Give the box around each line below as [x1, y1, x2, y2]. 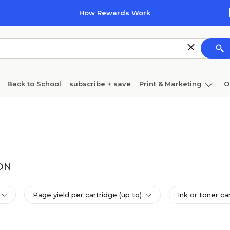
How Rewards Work [79, 9, 150, 17]
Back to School [7, 79, 61, 88]
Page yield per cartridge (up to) [33, 190, 142, 199]
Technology [167, 105, 210, 113]
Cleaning [7, 105, 40, 113]
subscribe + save [69, 79, 131, 88]
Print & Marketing [139, 79, 202, 88]
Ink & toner [62, 105, 102, 113]
